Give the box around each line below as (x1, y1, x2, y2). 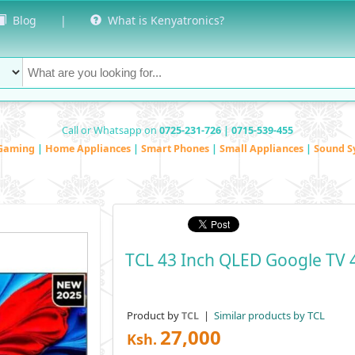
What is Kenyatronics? (101, 13, 224, 28)
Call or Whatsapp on (62, 123, 159, 137)
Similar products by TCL (211, 307, 325, 323)
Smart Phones (141, 141, 212, 155)
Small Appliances (219, 141, 306, 155)
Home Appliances (45, 141, 133, 155)
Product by (126, 307, 181, 323)
